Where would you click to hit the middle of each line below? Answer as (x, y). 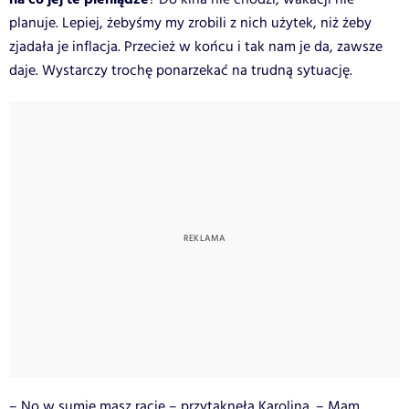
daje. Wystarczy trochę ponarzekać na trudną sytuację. (181, 70)
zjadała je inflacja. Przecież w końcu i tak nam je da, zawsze (196, 47)
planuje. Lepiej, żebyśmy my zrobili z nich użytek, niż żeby (190, 23)
